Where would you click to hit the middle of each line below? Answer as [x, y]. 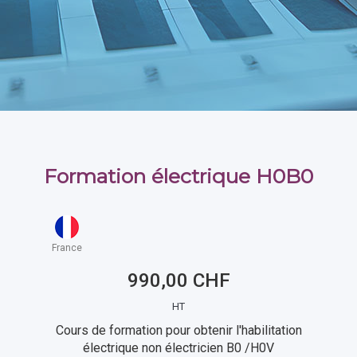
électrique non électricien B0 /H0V [178, 348]
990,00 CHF [178, 280]
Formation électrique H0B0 [178, 176]
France [67, 248]
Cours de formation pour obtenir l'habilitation [178, 330]
